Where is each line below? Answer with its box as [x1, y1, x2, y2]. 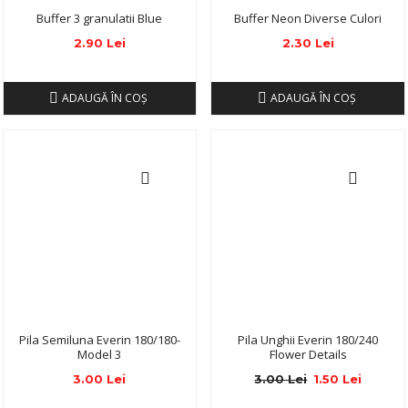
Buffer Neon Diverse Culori [234, 10, 382, 27]
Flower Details [269, 346, 347, 363]
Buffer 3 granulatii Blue [36, 10, 163, 27]
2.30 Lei [281, 36, 334, 51]
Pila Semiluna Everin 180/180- [18, 331, 180, 349]
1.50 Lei [313, 372, 362, 387]
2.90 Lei [73, 36, 126, 51]
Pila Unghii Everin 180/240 [238, 331, 379, 349]
